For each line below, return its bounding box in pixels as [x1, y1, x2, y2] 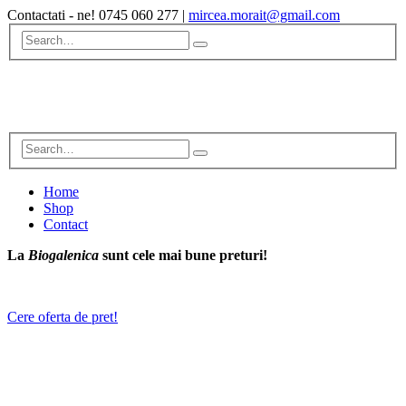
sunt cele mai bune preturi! [102, 247, 267, 264]
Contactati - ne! [7, 7, 99, 23]
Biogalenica [28, 247, 102, 264]
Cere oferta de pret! [7, 309, 118, 325]
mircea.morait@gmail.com [188, 7, 340, 23]
